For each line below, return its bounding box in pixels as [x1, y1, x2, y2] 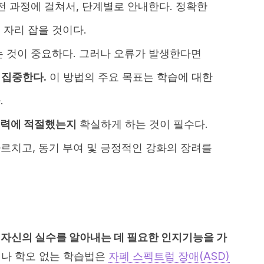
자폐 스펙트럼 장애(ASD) [108, 250, 230, 262]
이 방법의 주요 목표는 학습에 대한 [47, 71, 213, 83]
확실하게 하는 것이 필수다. [77, 118, 208, 130]
